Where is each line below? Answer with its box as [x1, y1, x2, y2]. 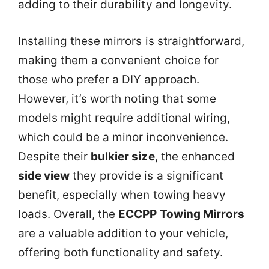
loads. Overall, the [18, 207, 119, 221]
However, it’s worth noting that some [18, 91, 216, 106]
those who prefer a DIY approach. [18, 72, 199, 86]
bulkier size [91, 149, 155, 163]
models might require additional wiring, [18, 110, 230, 125]
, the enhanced [154, 149, 235, 163]
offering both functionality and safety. [18, 245, 223, 259]
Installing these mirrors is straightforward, [18, 34, 244, 48]
